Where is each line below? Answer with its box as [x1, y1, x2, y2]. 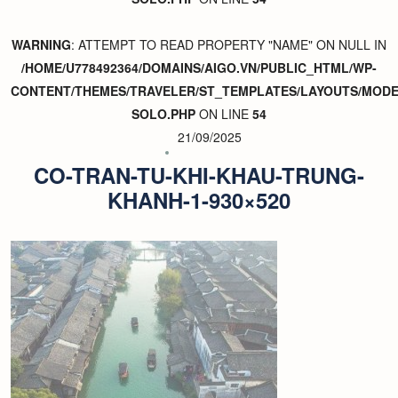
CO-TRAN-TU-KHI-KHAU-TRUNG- [34, 160, 364, 190]
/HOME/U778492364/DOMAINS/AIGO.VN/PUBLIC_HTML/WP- [21, 59, 377, 76]
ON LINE [195, 105, 252, 123]
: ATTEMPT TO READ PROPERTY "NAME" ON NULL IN [71, 36, 386, 53]
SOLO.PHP [131, 105, 195, 123]
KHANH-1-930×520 [107, 185, 291, 215]
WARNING [12, 36, 71, 53]
